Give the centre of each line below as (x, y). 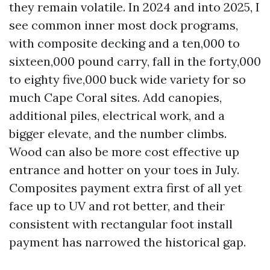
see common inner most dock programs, (124, 25)
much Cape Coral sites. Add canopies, (115, 97)
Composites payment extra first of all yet (126, 188)
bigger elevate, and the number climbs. (118, 133)
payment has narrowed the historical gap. (127, 242)
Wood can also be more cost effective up (124, 152)
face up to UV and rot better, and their (117, 206)
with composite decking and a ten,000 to (124, 43)
